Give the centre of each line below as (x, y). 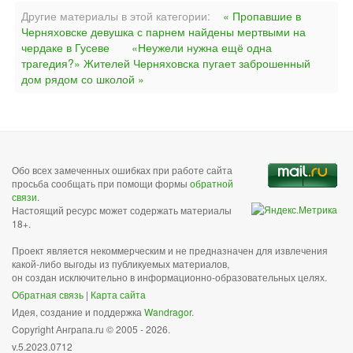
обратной (212, 183)
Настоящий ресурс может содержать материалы (122, 210)
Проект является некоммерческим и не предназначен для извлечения (170, 250)
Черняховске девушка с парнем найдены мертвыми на (163, 32)
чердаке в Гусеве (65, 47)
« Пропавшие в (262, 16)
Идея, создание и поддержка (78, 312)
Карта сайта (118, 294)
